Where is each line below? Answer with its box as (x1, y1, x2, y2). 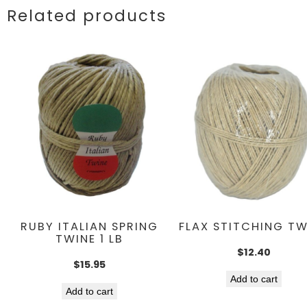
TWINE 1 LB (55, 231, 123, 247)
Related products (7, 4, 167, 27)
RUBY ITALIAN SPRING (20, 219, 158, 235)
